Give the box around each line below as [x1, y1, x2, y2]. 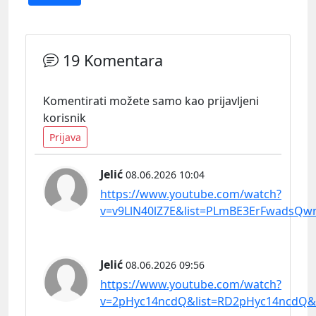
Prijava [49, 130, 81, 144]
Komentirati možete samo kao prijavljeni [43, 92, 259, 109]
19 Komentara [59, 49, 163, 71]
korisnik [43, 109, 86, 126]
